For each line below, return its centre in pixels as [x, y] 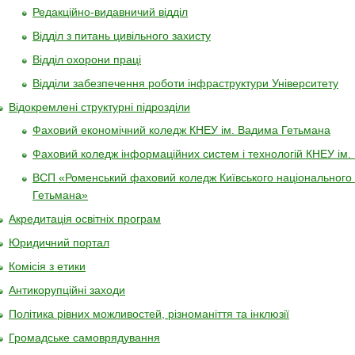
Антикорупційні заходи [67, 290]
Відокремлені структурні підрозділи [99, 107]
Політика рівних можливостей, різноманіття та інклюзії [149, 314]
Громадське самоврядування [84, 338]
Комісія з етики [47, 266]
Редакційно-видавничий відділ [110, 12]
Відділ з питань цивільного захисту [122, 36]
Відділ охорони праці [87, 59]
